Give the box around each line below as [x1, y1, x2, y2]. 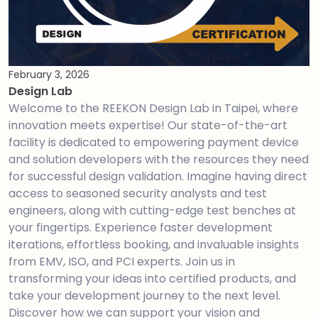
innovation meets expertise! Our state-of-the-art [9, 116, 287, 133]
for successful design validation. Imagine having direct [9, 168, 307, 185]
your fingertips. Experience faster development [9, 219, 273, 236]
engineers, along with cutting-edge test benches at [9, 202, 296, 219]
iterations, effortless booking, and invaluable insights [9, 236, 299, 253]
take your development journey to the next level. [9, 287, 280, 304]
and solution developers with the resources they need [9, 150, 309, 168]
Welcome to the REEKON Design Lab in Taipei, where [9, 99, 298, 116]
